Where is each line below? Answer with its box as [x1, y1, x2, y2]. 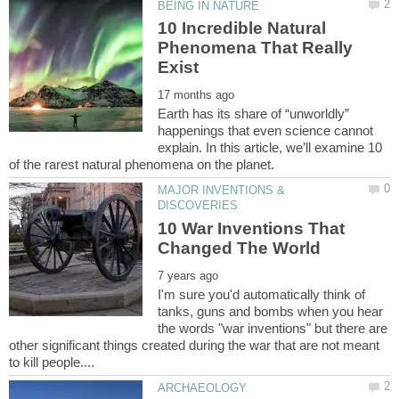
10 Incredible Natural [158, 19, 327, 38]
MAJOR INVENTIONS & [158, 183, 286, 198]
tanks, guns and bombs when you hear [158, 303, 384, 319]
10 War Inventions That [158, 218, 346, 238]
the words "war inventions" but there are [158, 320, 388, 336]
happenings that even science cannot [158, 123, 374, 139]
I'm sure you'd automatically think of [158, 286, 366, 302]
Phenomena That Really [158, 38, 354, 58]
